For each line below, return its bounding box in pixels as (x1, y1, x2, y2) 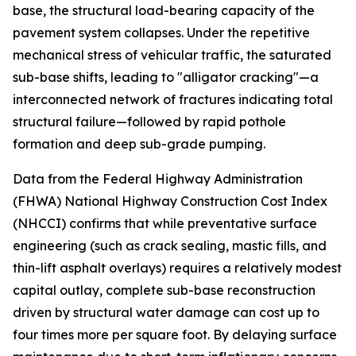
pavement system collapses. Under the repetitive (13, 25, 310, 41)
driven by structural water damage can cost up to (13, 304, 319, 321)
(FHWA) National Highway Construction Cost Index (13, 193, 327, 210)
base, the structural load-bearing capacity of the (13, 2, 315, 19)
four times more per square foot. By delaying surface (13, 327, 337, 343)
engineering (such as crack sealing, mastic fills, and (13, 238, 327, 254)
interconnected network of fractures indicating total (13, 91, 333, 108)
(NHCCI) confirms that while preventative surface (13, 215, 317, 232)
